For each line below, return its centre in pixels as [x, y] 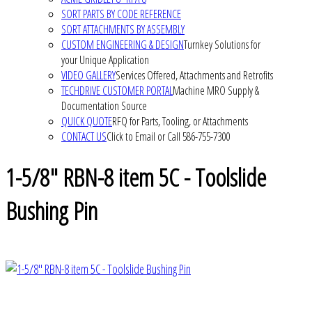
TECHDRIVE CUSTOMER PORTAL [117, 90]
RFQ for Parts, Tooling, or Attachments [180, 121]
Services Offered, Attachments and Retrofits [194, 75]
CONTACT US [84, 136]
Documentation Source [104, 106]
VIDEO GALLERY [88, 75]
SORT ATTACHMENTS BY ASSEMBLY [123, 29]
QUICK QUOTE [87, 121]
